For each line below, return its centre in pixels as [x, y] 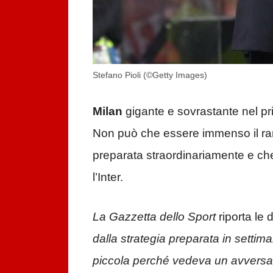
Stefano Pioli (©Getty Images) [150, 75]
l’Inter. [108, 177]
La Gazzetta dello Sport [154, 216]
